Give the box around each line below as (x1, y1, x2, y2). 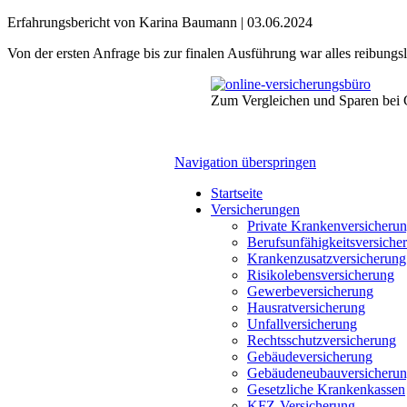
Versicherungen (211, 202, 300, 217)
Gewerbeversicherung (247, 283, 373, 299)
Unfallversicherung (247, 316, 357, 332)
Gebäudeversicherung (247, 349, 372, 364)
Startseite (211, 185, 263, 201)
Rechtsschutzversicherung (247, 333, 396, 348)
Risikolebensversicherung (247, 267, 394, 283)
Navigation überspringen (174, 154, 316, 170)
